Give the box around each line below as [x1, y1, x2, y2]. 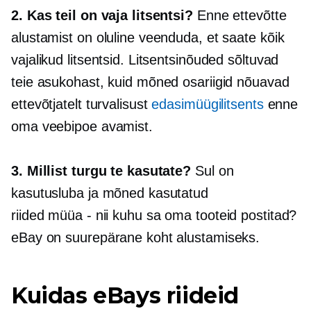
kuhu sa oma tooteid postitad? [108, 208, 297, 223]
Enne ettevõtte [196, 8, 287, 23]
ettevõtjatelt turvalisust [11, 96, 152, 112]
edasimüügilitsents [151, 96, 264, 112]
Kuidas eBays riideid [11, 282, 239, 309]
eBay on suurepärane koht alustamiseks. [11, 230, 260, 245]
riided [11, 208, 49, 223]
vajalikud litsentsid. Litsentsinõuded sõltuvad [11, 52, 279, 67]
